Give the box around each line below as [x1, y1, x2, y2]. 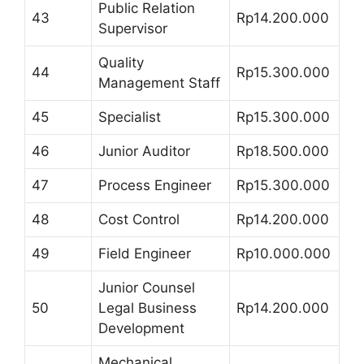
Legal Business [98, 299, 197, 316]
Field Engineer [98, 245, 191, 262]
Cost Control [98, 210, 180, 227]
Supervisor [98, 19, 167, 37]
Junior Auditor [98, 142, 190, 159]
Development [98, 319, 184, 336]
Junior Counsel [98, 279, 195, 296]
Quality [98, 54, 144, 71]
